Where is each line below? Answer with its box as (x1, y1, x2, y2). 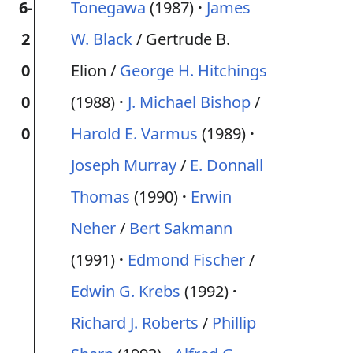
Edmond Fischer (128, 249, 245, 270)
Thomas (71, 186, 130, 207)
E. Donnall (190, 154, 263, 176)
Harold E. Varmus (71, 123, 198, 144)
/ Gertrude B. (132, 28, 230, 50)
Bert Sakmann (129, 217, 232, 239)
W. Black (71, 28, 132, 50)
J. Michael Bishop (128, 91, 251, 113)
